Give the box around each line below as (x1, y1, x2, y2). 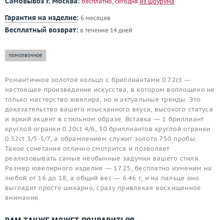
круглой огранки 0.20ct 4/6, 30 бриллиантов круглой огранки (5, 125, 211, 134)
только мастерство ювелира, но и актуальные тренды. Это (5, 95, 201, 104)
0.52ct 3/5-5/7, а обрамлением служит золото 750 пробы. (5, 135, 197, 143)
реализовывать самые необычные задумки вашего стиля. (5, 154, 200, 163)
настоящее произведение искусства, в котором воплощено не (5, 85, 215, 94)
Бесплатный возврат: (5, 26, 78, 35)
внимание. (5, 193, 40, 202)
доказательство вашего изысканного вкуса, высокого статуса (5, 105, 213, 114)
